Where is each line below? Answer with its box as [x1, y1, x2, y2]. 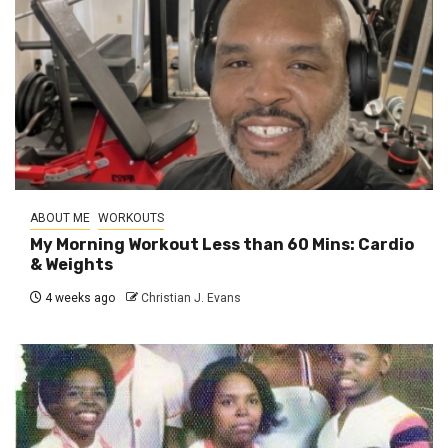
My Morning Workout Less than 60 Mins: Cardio [30, 235, 414, 255]
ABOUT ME [30, 211, 90, 226]
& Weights [30, 255, 113, 275]
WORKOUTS [98, 211, 164, 226]
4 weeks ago [42, 291, 115, 306]
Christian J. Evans [141, 291, 241, 306]
